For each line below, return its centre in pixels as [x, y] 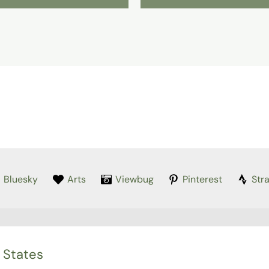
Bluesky [20, 179]
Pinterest [203, 179]
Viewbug [134, 179]
